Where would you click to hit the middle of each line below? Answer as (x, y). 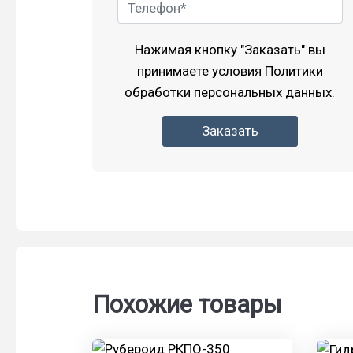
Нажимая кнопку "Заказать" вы (230, 49)
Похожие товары (187, 304)
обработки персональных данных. (230, 92)
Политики (294, 71)
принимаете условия (201, 71)
